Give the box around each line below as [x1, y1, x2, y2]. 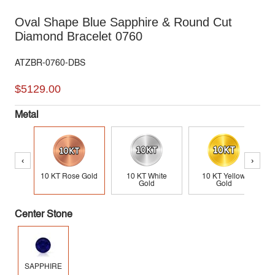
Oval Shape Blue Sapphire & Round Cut [14, 15, 232, 29]
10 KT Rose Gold [41, 173, 98, 181]
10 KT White [126, 173, 167, 181]
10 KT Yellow [202, 173, 246, 181]
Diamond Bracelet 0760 [14, 29, 142, 44]
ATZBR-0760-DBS [14, 59, 85, 68]
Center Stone [14, 210, 72, 220]
